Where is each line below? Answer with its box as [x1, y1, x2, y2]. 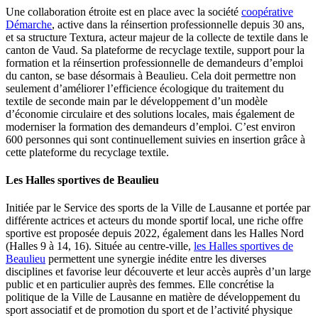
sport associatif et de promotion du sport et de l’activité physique [6, 304, 292, 317]
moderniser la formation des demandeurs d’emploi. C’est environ [6, 120, 295, 133]
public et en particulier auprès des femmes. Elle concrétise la [6, 278, 274, 291]
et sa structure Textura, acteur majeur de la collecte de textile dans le [6, 31, 308, 43]
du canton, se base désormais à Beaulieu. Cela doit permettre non [6, 69, 296, 82]
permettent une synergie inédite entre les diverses [45, 253, 266, 265]
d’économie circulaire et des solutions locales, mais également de [6, 107, 295, 120]
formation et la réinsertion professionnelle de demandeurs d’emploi [6, 56, 303, 69]
